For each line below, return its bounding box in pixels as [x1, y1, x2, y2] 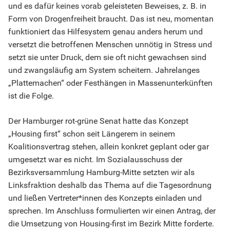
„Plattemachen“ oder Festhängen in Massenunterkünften [8, 78, 213, 88]
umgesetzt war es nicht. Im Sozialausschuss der [8, 155, 182, 165]
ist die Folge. [8, 91, 54, 101]
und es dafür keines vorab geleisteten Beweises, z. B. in [8, 1, 206, 11]
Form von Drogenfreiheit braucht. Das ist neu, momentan [8, 14, 214, 24]
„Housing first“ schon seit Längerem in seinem [8, 129, 175, 139]
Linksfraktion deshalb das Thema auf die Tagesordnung [8, 180, 212, 190]
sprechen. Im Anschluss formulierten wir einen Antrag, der [8, 206, 216, 216]
